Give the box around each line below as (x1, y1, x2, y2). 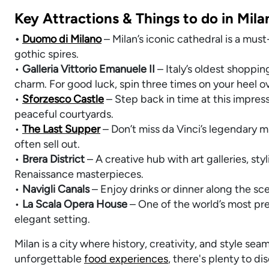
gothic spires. (14, 47, 79, 61)
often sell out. (14, 137, 80, 151)
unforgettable (14, 252, 84, 265)
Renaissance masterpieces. (14, 167, 144, 181)
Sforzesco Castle (22, 92, 104, 106)
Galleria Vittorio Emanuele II (22, 62, 155, 76)
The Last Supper (22, 122, 100, 136)
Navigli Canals (22, 182, 89, 196)
